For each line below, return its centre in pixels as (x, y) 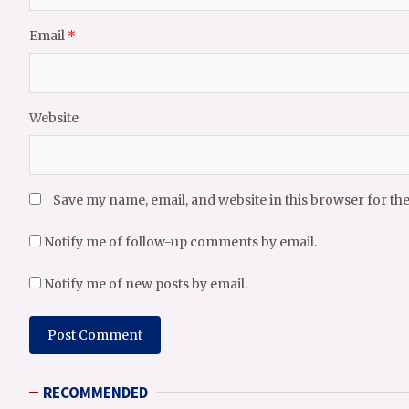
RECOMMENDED (95, 392)
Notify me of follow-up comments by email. (180, 241)
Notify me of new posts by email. (146, 283)
